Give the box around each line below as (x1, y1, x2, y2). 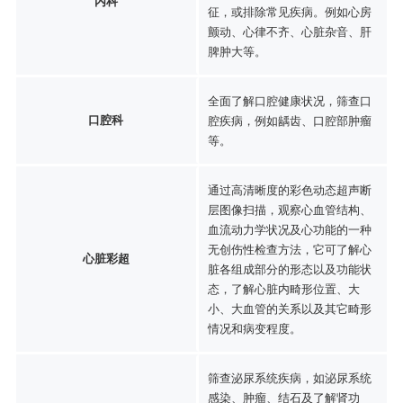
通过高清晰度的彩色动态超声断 (207, 182, 372, 197)
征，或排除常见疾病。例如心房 (207, 4, 372, 19)
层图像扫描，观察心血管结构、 (207, 201, 372, 217)
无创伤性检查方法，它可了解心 (207, 241, 372, 256)
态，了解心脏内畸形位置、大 (207, 281, 360, 296)
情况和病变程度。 (207, 320, 301, 336)
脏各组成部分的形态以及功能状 (207, 261, 372, 276)
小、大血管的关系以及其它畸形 (207, 300, 372, 316)
